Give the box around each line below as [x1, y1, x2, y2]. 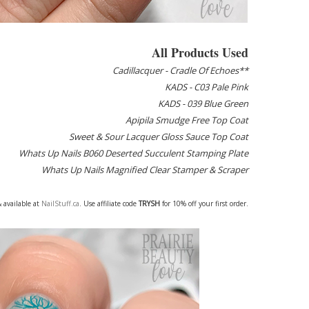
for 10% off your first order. [161, 199, 248, 208]
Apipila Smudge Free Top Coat [125, 114, 248, 126]
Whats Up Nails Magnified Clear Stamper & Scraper [41, 163, 248, 176]
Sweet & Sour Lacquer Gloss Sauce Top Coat [68, 130, 248, 143]
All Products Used [151, 43, 248, 61]
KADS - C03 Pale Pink [164, 81, 248, 93]
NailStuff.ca [39, 199, 79, 208]
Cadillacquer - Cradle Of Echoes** [112, 64, 248, 77]
